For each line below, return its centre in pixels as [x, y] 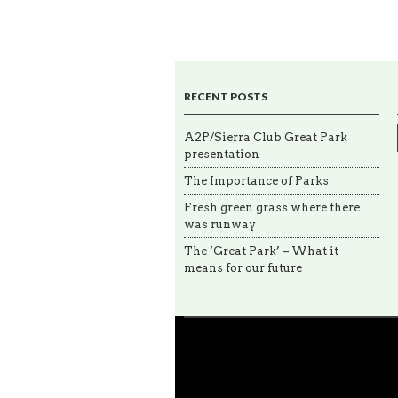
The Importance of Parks [256, 181]
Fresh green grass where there [272, 207]
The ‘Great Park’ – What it [261, 251]
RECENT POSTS [226, 96]
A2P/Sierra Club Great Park [266, 137]
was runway [220, 224]
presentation [222, 154]
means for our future [243, 268]
